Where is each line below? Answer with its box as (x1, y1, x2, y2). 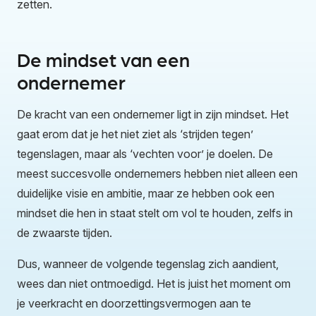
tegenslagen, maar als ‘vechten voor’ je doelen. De (17, 146, 273, 161)
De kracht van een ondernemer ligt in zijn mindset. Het (17, 107, 288, 121)
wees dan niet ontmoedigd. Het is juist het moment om (17, 276, 291, 291)
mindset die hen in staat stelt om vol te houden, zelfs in (17, 205, 293, 220)
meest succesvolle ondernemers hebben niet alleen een (17, 166, 298, 181)
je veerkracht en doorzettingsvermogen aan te (17, 296, 251, 310)
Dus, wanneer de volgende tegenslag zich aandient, (17, 256, 279, 271)
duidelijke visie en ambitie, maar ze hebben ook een (17, 186, 274, 200)
